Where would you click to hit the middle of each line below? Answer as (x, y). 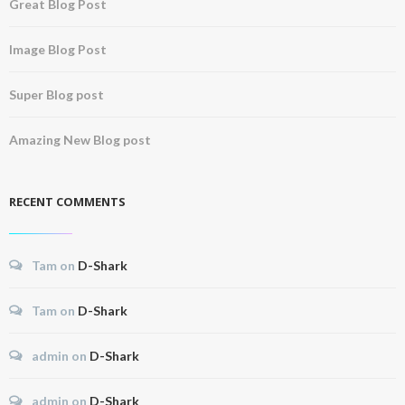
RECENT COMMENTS (67, 202)
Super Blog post (57, 94)
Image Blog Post (58, 49)
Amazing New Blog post (80, 140)
